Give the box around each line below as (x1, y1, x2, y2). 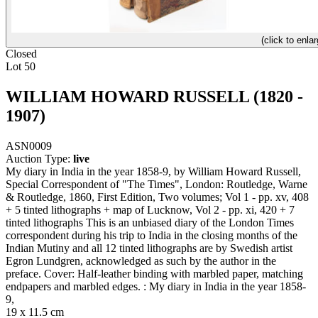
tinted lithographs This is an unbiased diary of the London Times (6, 216, 294, 229)
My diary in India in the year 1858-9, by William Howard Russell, (6, 165, 301, 177)
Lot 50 (6, 60, 35, 72)
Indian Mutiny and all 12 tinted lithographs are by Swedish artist (6, 241, 292, 254)
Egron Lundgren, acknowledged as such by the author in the (6, 254, 276, 267)
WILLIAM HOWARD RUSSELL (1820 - (6, 87, 303, 106)
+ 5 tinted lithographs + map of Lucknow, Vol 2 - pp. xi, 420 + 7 (6, 203, 295, 216)
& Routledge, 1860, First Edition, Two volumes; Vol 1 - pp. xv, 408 (6, 190, 309, 203)
